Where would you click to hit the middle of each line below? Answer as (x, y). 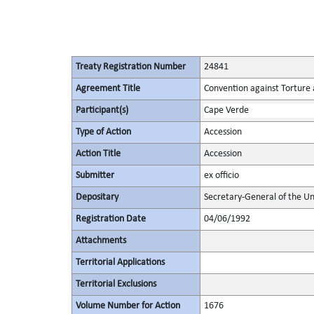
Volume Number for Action (128, 306)
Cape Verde (226, 110)
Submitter (95, 176)
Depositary (97, 197)
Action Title (98, 154)
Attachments (101, 241)
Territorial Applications (120, 262)
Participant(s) (102, 110)
